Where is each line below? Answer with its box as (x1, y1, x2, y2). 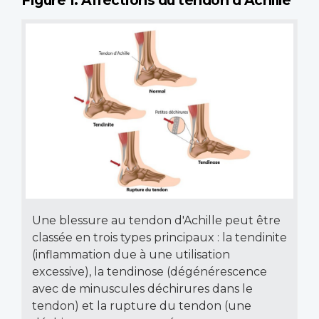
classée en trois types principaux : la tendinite (32, 230, 287, 244)
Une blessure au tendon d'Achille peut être (32, 213, 281, 227)
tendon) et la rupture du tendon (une (32, 298, 251, 313)
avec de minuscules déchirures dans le (32, 281, 253, 296)
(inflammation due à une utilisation (32, 247, 230, 261)
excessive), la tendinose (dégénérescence (32, 264, 267, 278)
